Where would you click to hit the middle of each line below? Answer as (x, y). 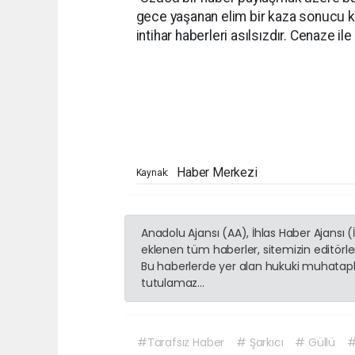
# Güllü (315, 342)
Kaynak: (153, 172)
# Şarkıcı (260, 342)
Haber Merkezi (217, 172)
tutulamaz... (173, 282)
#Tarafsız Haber (181, 342)
